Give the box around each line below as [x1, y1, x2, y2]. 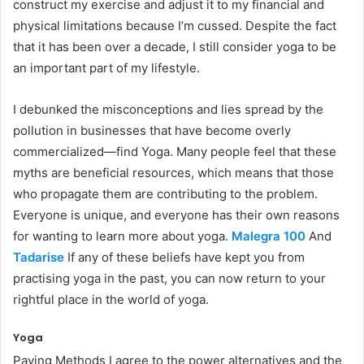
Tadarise [13, 249, 64, 265]
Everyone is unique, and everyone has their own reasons [13, 206, 340, 223]
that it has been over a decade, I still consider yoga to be [13, 38, 336, 54]
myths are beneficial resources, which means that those [13, 164, 334, 180]
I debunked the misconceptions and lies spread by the [13, 101, 323, 117]
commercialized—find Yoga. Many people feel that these [13, 143, 336, 159]
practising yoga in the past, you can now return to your [13, 270, 326, 286]
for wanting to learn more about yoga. [13, 227, 232, 244]
